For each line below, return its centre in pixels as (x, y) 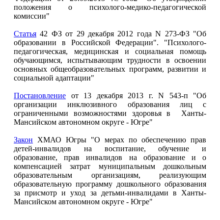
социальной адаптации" (54, 78)
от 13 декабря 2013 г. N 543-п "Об (136, 95)
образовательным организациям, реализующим (110, 175)
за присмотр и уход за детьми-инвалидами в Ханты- (110, 192)
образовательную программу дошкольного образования (110, 184)
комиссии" (32, 16)
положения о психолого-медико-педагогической (110, 7)
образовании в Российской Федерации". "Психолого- (110, 42)
